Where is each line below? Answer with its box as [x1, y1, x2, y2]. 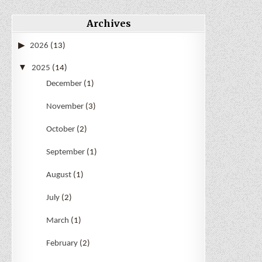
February [46, 239, 78, 249]
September [46, 148, 85, 157]
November [46, 102, 84, 112]
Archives [86, 18, 131, 30]
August [46, 171, 71, 180]
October [46, 125, 75, 135]
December [46, 80, 82, 89]
